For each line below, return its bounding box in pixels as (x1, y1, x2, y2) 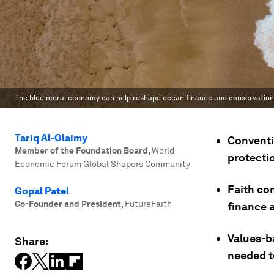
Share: (15, 235, 48, 248)
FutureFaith (125, 199, 172, 209)
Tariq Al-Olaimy (15, 132, 87, 144)
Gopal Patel (15, 185, 69, 197)
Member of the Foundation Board (15, 146, 148, 155)
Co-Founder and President (15, 199, 121, 209)
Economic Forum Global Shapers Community (15, 159, 190, 169)
